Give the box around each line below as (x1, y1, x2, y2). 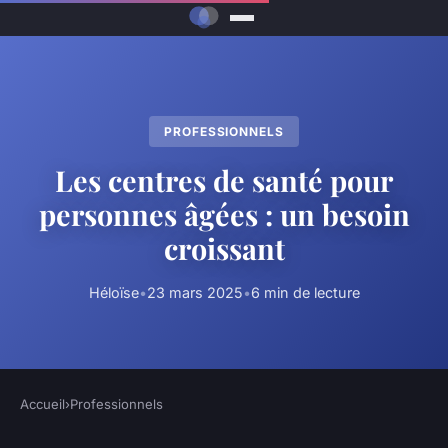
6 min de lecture (250, 284, 360, 302)
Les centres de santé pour (55, 161, 393, 200)
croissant (163, 229, 285, 268)
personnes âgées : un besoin (38, 195, 410, 234)
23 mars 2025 (146, 284, 243, 302)
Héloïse (88, 284, 139, 302)
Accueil (20, 396, 65, 413)
